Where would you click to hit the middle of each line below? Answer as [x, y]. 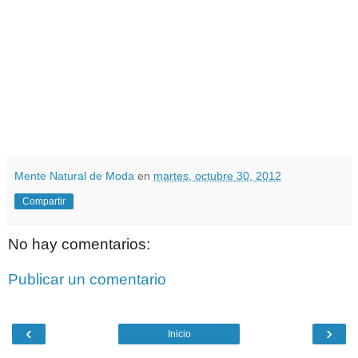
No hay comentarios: [79, 245]
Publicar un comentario [87, 279]
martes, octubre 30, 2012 [217, 176]
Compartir [44, 202]
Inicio [179, 334]
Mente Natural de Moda [74, 176]
